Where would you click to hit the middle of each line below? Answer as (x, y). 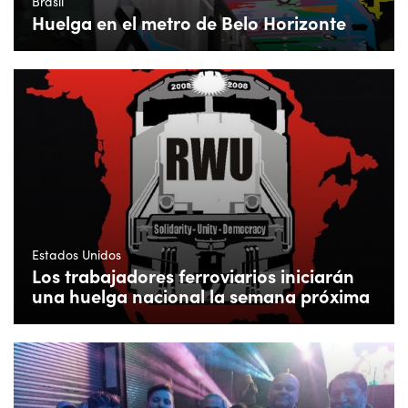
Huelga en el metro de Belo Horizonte (189, 23)
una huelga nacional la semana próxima (201, 295)
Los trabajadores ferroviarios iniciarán (193, 275)
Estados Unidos (76, 254)
